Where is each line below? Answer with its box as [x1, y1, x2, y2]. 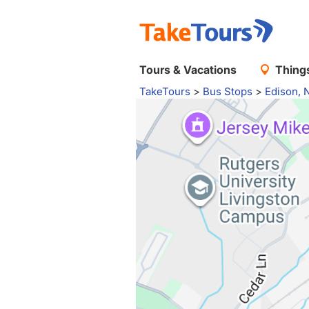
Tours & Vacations [139, 63, 237, 77]
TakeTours [139, 85, 190, 98]
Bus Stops [203, 85, 252, 98]
